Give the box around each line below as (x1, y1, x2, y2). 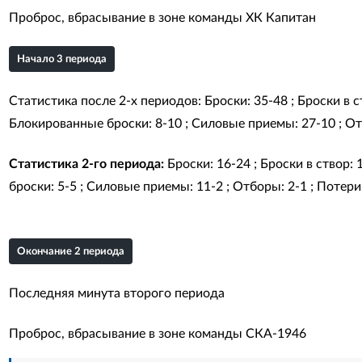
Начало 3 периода (16, 54, 107, 65)
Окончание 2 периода (16, 246, 124, 257)
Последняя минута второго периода (8, 287, 225, 300)
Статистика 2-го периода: (8, 158, 164, 170)
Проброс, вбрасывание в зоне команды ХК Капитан (8, 11, 316, 24)
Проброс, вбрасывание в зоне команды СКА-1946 (8, 327, 306, 340)
